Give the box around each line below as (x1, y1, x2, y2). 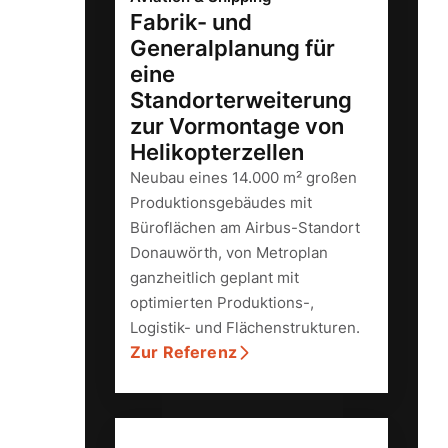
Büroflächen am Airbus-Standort (130, 218, 360, 238)
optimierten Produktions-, (130, 293, 314, 313)
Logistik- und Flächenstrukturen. (130, 318, 360, 338)
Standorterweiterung (130, 87, 352, 114)
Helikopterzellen (130, 139, 304, 166)
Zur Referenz (130, 342, 237, 363)
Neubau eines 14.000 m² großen (130, 168, 357, 188)
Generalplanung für (130, 35, 335, 62)
